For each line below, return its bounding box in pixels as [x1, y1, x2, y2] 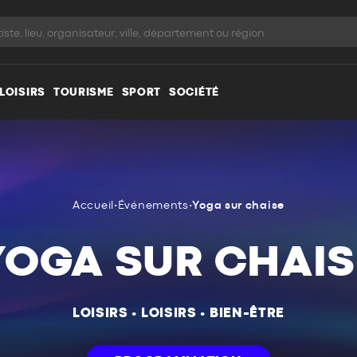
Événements [117, 200, 189, 211]
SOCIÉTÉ [169, 86, 219, 98]
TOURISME [53, 86, 114, 98]
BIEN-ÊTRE [209, 307, 285, 320]
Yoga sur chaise [192, 200, 284, 211]
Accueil [73, 200, 114, 211]
